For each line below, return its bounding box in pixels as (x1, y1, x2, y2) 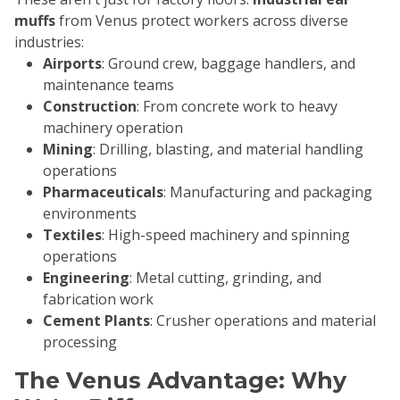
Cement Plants (43, 311, 150, 331)
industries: (14, 32, 84, 53)
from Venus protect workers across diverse (55, 11, 348, 31)
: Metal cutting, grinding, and (129, 268, 321, 288)
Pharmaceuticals (43, 182, 163, 203)
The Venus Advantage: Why (14, 367, 346, 395)
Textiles (43, 225, 102, 246)
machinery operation (43, 118, 183, 138)
